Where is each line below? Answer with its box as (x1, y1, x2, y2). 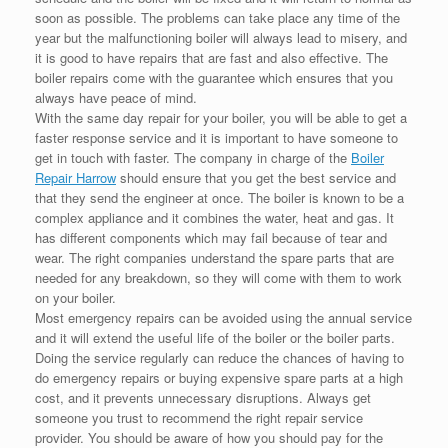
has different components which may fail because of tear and (35, 228, 387, 248)
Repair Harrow (35, 168, 116, 188)
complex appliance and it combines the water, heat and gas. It (35, 208, 394, 228)
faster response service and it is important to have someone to (35, 128, 398, 148)
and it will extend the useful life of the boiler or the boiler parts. (35, 328, 395, 348)
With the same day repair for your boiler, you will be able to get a (35, 108, 407, 128)
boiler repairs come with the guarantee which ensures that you (35, 68, 393, 88)
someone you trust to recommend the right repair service (35, 408, 363, 428)
